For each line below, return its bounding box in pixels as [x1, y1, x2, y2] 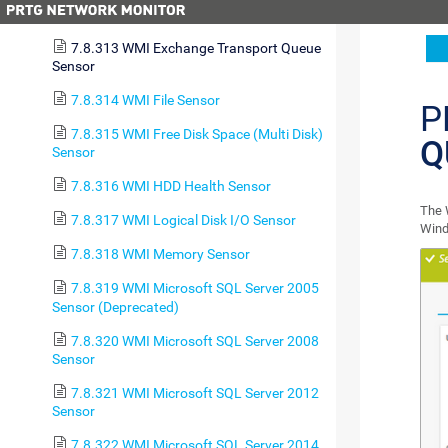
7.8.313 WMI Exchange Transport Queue [70, 39, 321, 56]
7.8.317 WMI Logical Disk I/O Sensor [70, 212, 296, 229]
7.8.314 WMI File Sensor [70, 91, 220, 108]
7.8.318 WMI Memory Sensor [70, 246, 250, 263]
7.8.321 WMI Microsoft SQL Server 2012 [70, 384, 319, 401]
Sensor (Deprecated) [52, 298, 179, 315]
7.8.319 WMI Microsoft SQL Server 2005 [70, 280, 319, 297]
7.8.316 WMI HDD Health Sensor [70, 178, 271, 195]
